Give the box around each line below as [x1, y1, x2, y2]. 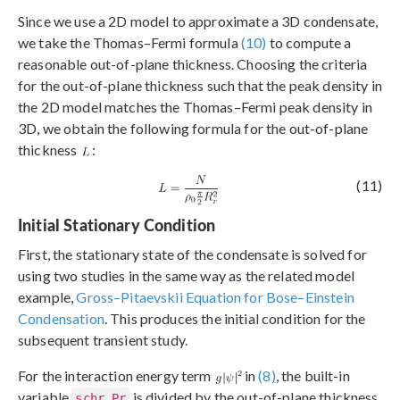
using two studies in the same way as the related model [18, 267, 355, 285]
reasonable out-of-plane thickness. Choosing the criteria [18, 54, 368, 72]
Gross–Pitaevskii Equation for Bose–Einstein [76, 288, 354, 306]
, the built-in [275, 367, 350, 385]
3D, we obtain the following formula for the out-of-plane [18, 119, 369, 137]
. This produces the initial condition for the [104, 310, 366, 328]
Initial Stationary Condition [18, 213, 216, 237]
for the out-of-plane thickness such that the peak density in [18, 76, 382, 94]
